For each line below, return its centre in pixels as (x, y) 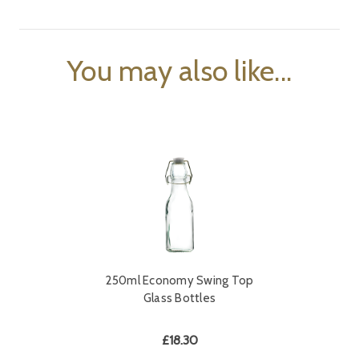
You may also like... (179, 71)
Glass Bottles (179, 298)
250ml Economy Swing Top (179, 281)
